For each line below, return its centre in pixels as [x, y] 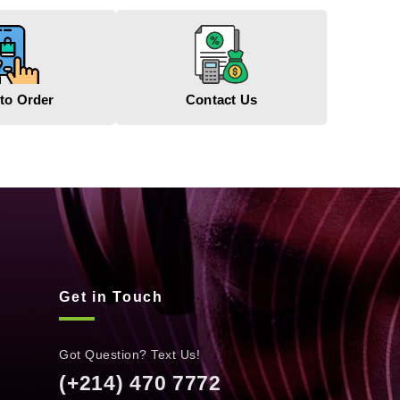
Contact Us [221, 99]
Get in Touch [111, 296]
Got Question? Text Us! [130, 354]
